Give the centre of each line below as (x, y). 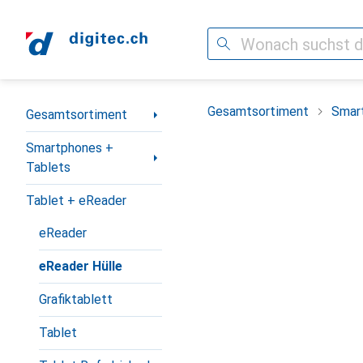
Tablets (48, 167)
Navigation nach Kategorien (105, 108)
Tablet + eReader (76, 201)
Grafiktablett (76, 299)
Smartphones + (70, 148)
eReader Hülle (81, 266)
